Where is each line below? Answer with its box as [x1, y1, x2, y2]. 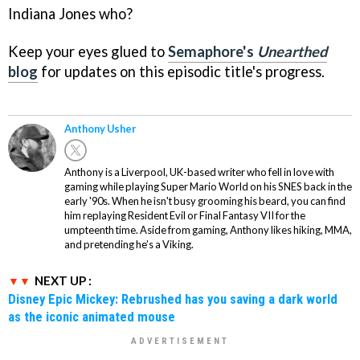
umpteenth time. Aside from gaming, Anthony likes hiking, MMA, [64, 223, 352, 237]
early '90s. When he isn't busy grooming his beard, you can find [64, 194, 346, 208]
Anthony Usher [64, 122, 136, 136]
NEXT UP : [35, 273, 92, 288]
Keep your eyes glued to [8, 42, 168, 60]
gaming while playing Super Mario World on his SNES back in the [64, 180, 352, 194]
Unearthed [257, 42, 327, 60]
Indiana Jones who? [8, 4, 133, 22]
